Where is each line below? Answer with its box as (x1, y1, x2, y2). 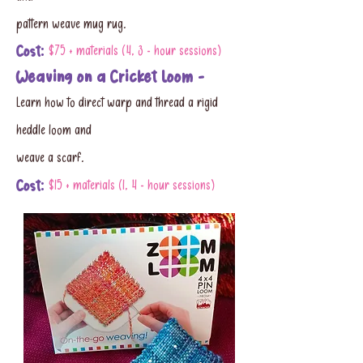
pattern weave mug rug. (16, 18, 130, 33)
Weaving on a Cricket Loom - (16, 69, 205, 86)
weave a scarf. (16, 152, 88, 167)
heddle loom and (16, 124, 92, 139)
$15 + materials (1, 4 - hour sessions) (49, 179, 215, 194)
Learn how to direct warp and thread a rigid (16, 96, 218, 112)
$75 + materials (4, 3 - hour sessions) (49, 45, 221, 60)
